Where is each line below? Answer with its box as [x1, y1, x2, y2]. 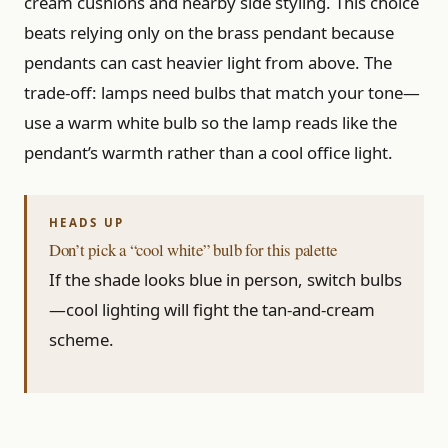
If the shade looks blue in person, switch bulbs [49, 268, 402, 292]
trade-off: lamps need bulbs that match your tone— [24, 81, 420, 105]
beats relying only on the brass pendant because [24, 21, 394, 45]
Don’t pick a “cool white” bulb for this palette [49, 238, 338, 262]
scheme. [49, 328, 114, 352]
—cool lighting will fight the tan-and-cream [49, 298, 375, 322]
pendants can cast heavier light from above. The [24, 51, 392, 75]
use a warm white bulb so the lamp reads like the [24, 111, 397, 135]
